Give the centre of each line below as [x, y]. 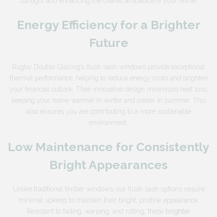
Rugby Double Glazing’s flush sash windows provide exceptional [108, 67]
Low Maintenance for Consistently [108, 147]
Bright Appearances [108, 165]
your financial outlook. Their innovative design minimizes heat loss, [108, 89]
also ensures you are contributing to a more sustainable [108, 111]
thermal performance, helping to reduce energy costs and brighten [108, 78]
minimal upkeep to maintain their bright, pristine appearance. [108, 200]
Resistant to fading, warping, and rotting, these [96, 211]
